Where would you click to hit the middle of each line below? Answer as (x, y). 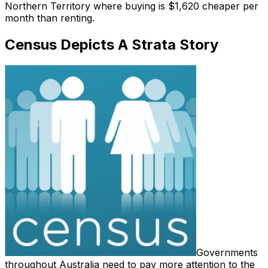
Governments (227, 252)
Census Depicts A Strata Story (112, 44)
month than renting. (50, 18)
